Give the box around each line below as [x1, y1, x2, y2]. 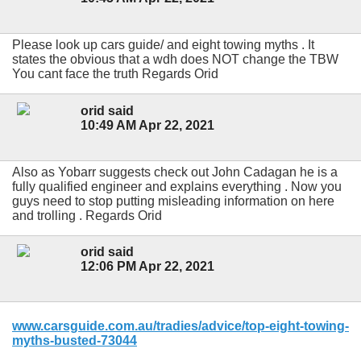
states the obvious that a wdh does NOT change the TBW [12, 52, 338, 67]
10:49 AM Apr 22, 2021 [81, 118, 214, 132]
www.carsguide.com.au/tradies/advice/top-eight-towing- [12, 319, 349, 334]
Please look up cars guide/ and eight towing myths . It [12, 38, 314, 52]
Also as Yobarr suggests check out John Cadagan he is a [12, 164, 338, 179]
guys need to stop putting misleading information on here [12, 193, 334, 208]
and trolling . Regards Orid [12, 208, 162, 222]
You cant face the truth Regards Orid [12, 67, 218, 81]
